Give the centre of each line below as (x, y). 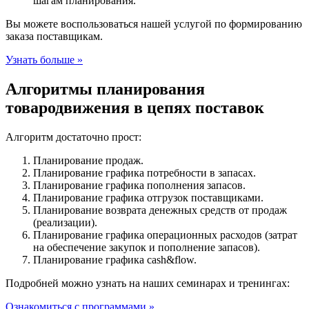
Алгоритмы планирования (105, 89)
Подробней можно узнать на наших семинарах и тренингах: (148, 283)
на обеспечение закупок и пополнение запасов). (147, 247)
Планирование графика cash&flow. (115, 259)
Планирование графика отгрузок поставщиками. (148, 197)
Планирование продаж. (88, 160)
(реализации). (65, 222)
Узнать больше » (44, 59)
